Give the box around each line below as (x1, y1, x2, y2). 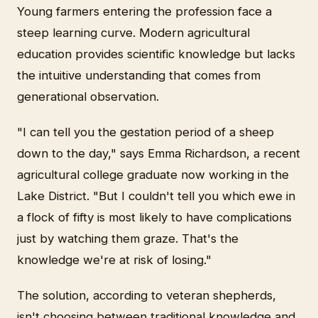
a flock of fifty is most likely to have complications (17, 209, 292, 224)
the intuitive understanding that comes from (17, 67, 261, 82)
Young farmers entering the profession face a (17, 4, 272, 18)
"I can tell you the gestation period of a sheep (17, 124, 274, 139)
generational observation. (17, 89, 159, 104)
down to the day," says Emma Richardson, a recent (17, 146, 300, 160)
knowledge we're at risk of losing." (17, 252, 212, 267)
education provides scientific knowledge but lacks (17, 46, 295, 61)
